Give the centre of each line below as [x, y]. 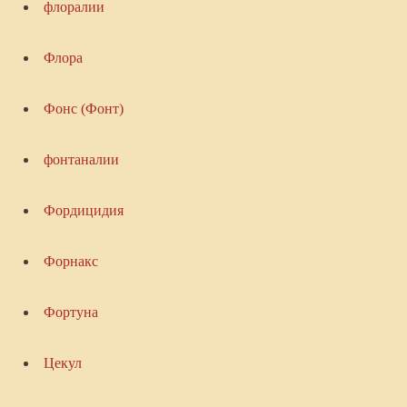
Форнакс [70, 262]
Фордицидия [83, 211]
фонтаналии [81, 160]
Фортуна [70, 313]
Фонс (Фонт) [83, 109]
